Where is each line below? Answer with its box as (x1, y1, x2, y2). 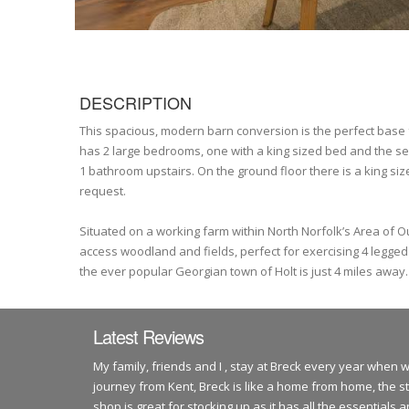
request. (79, 183, 126, 200)
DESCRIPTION (79, 90, 192, 115)
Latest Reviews (93, 323, 204, 351)
